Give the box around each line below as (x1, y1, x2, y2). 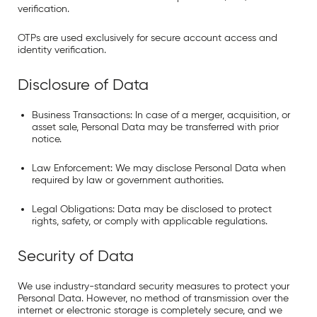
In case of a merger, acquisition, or (132, 109, 290, 121)
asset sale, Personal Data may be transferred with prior (32, 121, 279, 133)
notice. (32, 133, 62, 145)
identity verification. (18, 44, 106, 56)
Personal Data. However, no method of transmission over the (18, 292, 289, 304)
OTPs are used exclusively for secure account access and (18, 32, 277, 44)
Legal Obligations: (32, 203, 115, 215)
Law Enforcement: (32, 162, 113, 174)
